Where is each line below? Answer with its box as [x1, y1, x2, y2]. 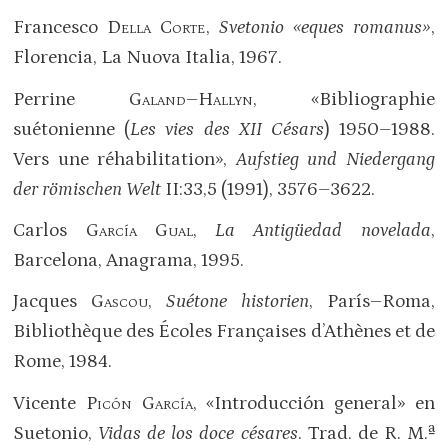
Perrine [13, 88, 129, 110]
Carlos [13, 219, 86, 241]
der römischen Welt [13, 178, 166, 200]
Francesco [13, 17, 108, 39]
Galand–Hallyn [129, 88, 253, 110]
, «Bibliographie [253, 88, 435, 110]
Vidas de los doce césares [98, 422, 298, 444]
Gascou [91, 291, 149, 313]
